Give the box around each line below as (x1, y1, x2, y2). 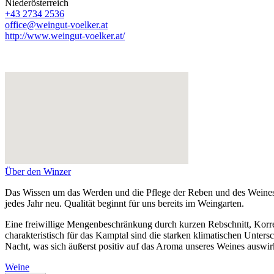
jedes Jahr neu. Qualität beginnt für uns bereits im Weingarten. (5, 198, 244, 209)
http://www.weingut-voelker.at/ (5, 31, 125, 42)
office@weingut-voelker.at (5, 20, 108, 31)
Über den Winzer (5, 166, 71, 177)
